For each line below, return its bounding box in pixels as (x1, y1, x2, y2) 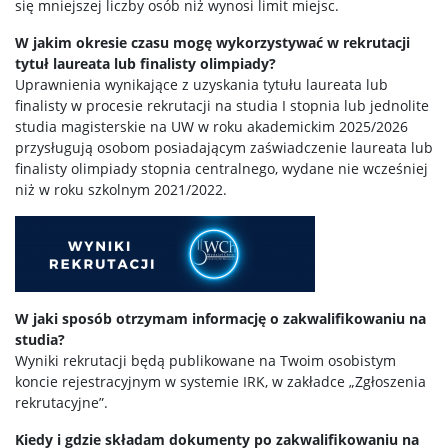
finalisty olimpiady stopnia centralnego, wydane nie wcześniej (15, 159, 428, 178)
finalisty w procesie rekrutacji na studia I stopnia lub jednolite (15, 96, 429, 115)
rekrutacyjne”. (15, 393, 108, 412)
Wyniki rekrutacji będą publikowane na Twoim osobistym (15, 351, 396, 370)
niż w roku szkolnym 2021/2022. (15, 180, 227, 199)
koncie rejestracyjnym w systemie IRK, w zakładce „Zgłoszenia (15, 372, 426, 391)
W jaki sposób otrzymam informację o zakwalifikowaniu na (15, 309, 426, 328)
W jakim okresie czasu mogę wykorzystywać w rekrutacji (15, 33, 410, 52)
